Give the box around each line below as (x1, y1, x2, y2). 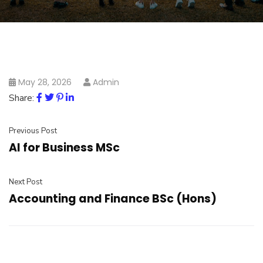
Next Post (9, 177, 42, 187)
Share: (9, 92, 34, 104)
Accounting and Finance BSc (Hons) (9, 191, 217, 207)
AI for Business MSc (9, 140, 120, 156)
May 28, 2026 (18, 76, 72, 88)
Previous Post (9, 126, 57, 136)
